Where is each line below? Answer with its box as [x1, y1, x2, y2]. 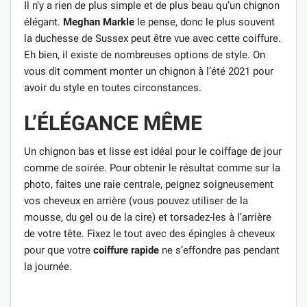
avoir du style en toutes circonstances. [24, 81, 201, 94]
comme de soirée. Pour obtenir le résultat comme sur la [24, 161, 280, 174]
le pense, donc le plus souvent [134, 15, 275, 28]
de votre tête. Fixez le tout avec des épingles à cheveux [24, 227, 275, 240]
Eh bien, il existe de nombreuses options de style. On [24, 48, 265, 61]
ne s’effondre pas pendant [159, 243, 280, 256]
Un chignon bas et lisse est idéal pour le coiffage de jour [24, 145, 282, 158]
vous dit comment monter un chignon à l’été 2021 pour [24, 64, 273, 77]
